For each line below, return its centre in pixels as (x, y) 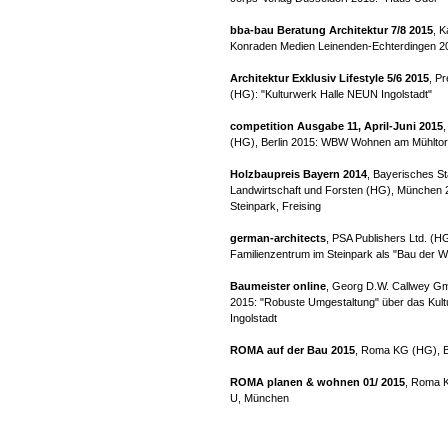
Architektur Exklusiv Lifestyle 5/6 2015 (329, 78)
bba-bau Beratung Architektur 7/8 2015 (331, 30)
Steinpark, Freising (275, 206)
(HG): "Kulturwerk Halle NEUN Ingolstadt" (331, 94)
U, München (259, 398)
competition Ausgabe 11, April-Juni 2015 (336, 126)
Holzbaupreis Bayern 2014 (298, 174)
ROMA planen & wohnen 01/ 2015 (317, 382)
